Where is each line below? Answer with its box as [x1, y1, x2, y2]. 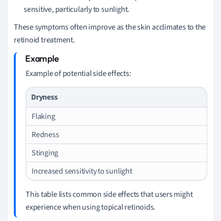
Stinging [32, 147, 59, 158]
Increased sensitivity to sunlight [32, 165, 132, 177]
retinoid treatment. [14, 34, 75, 45]
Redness [32, 129, 59, 140]
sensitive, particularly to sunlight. [24, 3, 130, 15]
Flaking [32, 110, 55, 122]
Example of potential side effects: [26, 68, 131, 79]
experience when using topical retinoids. [26, 201, 156, 213]
